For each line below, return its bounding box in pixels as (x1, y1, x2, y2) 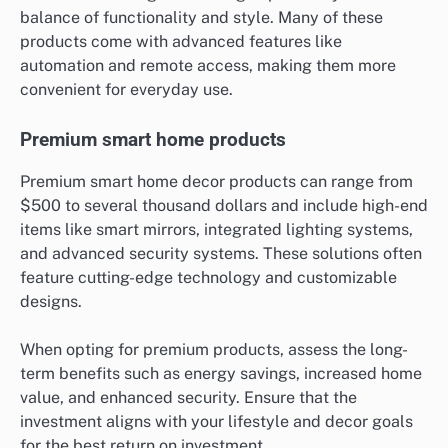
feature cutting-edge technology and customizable (20, 267, 397, 287)
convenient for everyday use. (20, 79, 233, 99)
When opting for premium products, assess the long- (20, 340, 408, 360)
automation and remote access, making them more (20, 55, 396, 75)
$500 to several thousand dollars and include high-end (20, 195, 428, 215)
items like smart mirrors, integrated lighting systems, (20, 219, 413, 239)
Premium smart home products (20, 128, 286, 151)
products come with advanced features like (20, 31, 342, 51)
